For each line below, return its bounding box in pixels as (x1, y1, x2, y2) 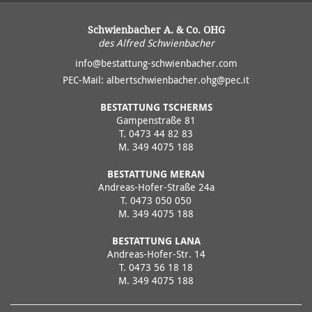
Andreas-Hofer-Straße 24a (97, 180, 214, 194)
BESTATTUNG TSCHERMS (100, 100, 212, 114)
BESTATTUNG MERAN (107, 167, 205, 181)
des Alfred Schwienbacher (97, 36, 214, 50)
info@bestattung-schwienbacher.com (75, 56, 237, 70)
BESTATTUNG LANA (111, 234, 201, 248)
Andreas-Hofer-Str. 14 (107, 247, 205, 261)
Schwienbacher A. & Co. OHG (87, 23, 225, 37)
